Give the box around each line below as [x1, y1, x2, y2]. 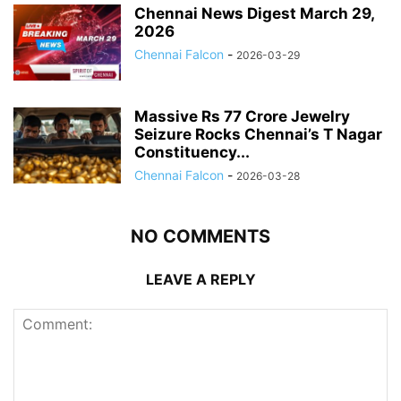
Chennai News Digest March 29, [134, 4, 374, 22]
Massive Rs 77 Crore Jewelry [134, 107, 350, 125]
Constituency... [134, 142, 250, 161]
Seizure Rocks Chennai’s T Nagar [134, 124, 382, 143]
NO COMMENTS [131, 225, 270, 247]
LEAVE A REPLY [145, 269, 256, 288]
